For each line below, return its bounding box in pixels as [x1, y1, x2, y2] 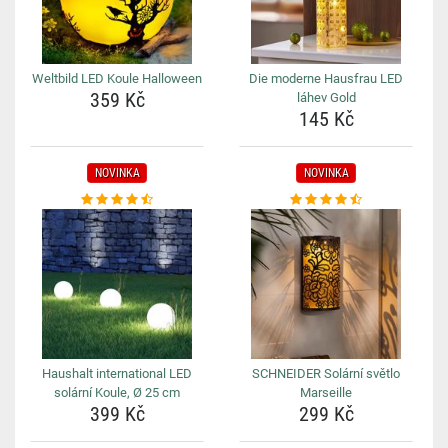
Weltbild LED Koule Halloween [32, 71, 202, 86]
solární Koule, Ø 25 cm [54, 385, 180, 400]
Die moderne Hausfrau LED [249, 71, 403, 86]
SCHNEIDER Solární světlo [252, 366, 400, 381]
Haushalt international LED [42, 366, 192, 381]
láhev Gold [296, 90, 356, 105]
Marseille [300, 385, 352, 400]
